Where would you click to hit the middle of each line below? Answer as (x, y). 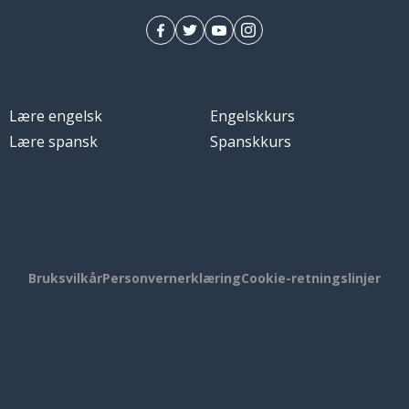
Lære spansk (53, 142)
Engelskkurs (252, 116)
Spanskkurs (251, 142)
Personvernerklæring (172, 278)
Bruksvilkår (65, 278)
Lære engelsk (55, 116)
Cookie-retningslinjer (311, 278)
